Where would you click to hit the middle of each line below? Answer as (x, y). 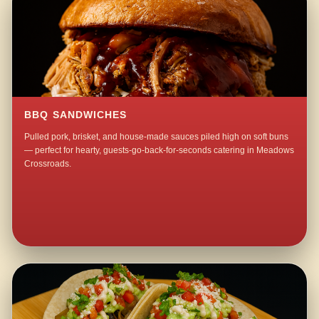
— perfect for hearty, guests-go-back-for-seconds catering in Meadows (159, 151)
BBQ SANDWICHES (76, 115)
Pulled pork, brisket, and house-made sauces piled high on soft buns (157, 137)
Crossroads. (48, 164)
